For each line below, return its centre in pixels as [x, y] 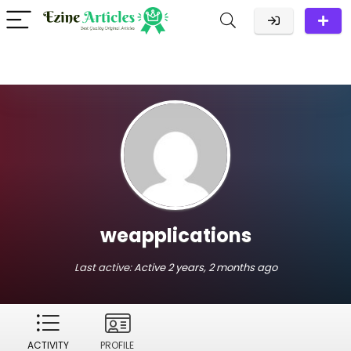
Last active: [104, 268]
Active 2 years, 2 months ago [205, 268]
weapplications [175, 235]
